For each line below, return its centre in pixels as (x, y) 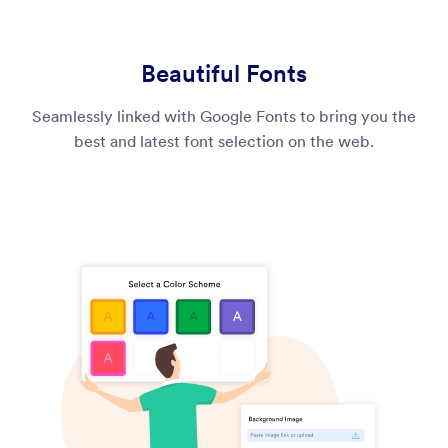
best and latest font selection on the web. (223, 142)
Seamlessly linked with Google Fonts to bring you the (223, 117)
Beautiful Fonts (223, 73)
